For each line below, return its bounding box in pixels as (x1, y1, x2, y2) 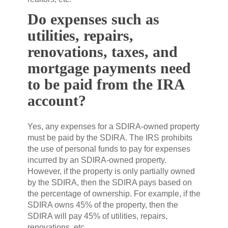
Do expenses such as (27, 10, 159, 27)
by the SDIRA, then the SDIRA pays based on (27, 178, 192, 187)
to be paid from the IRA (27, 75, 184, 93)
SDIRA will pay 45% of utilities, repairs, (27, 211, 167, 220)
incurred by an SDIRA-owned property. (27, 155, 166, 164)
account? (27, 92, 86, 109)
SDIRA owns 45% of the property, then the (27, 200, 178, 209)
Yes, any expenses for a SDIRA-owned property (27, 122, 199, 131)
